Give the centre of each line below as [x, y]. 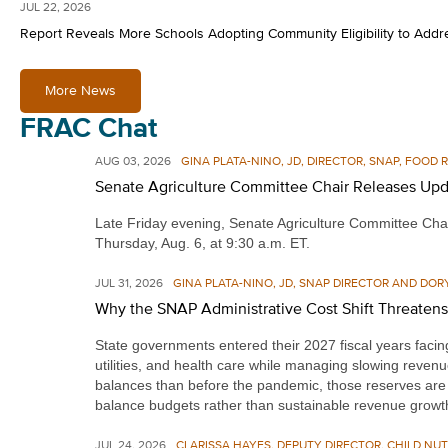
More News [80, 91]
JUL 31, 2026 [129, 284]
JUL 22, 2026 [55, 8]
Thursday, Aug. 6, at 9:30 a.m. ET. [204, 243]
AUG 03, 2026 [133, 162]
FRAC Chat [88, 129]
